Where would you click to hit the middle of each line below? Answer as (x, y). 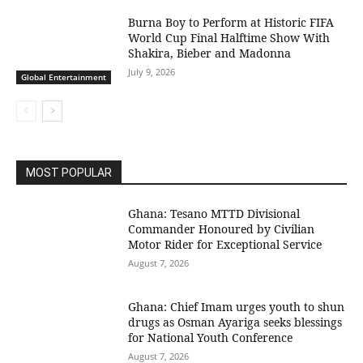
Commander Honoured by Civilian (222, 228)
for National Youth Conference (211, 338)
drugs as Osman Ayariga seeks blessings (235, 322)
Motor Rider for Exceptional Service (225, 244)
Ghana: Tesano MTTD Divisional (214, 213)
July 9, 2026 (152, 72)
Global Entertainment (64, 77)
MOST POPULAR (69, 172)
